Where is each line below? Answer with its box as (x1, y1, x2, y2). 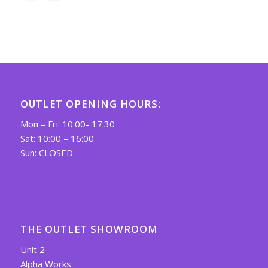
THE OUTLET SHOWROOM (20, 222, 158, 236)
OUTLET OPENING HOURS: (20, 96, 161, 111)
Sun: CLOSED (20, 147, 73, 159)
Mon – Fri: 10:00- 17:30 (20, 118, 115, 130)
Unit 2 (20, 243, 45, 255)
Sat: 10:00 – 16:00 (20, 132, 94, 145)
